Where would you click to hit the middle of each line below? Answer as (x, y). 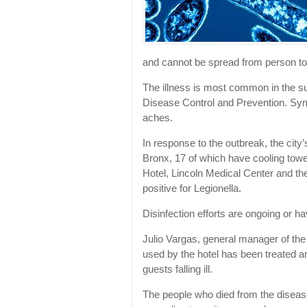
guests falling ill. (177, 270)
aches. (158, 118)
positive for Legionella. (192, 189)
